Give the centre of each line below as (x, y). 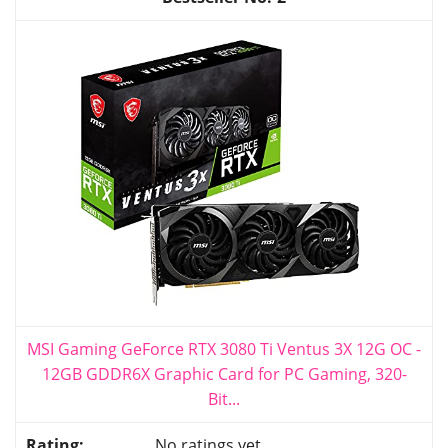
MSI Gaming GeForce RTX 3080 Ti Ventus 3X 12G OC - (224, 348)
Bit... (224, 398)
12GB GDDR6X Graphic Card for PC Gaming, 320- (224, 373)
